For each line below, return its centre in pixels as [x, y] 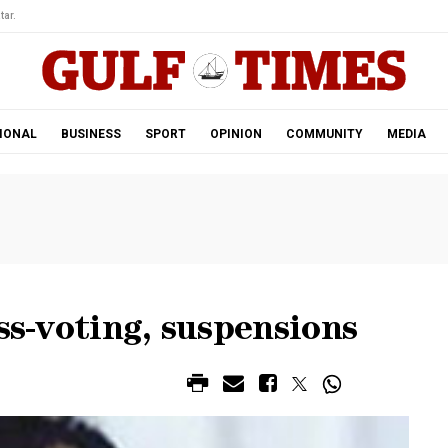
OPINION [235, 134]
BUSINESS [90, 134]
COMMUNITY [324, 134]
